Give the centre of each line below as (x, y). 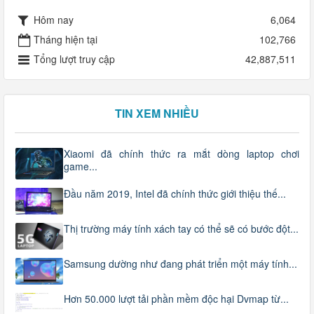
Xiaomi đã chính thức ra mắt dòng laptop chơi (182, 153)
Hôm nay (54, 19)
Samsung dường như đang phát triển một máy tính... (180, 264)
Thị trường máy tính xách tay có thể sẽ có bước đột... (181, 228)
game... (81, 166)
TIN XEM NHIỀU (157, 113)
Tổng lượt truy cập (74, 59)
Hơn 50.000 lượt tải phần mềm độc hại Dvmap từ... (176, 299)
